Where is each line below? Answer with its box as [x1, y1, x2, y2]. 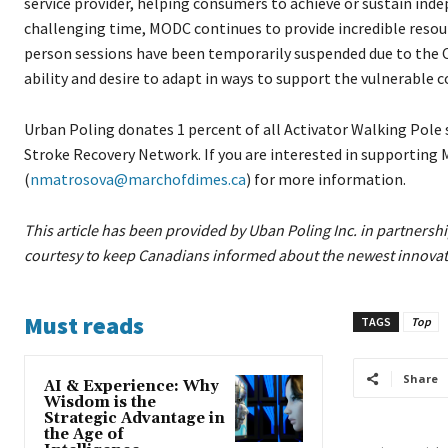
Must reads [24, 310, 144, 342]
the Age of [44, 425, 124, 445]
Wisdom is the [44, 393, 156, 413]
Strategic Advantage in [44, 409, 225, 429]
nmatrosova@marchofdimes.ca [30, 169, 246, 190]
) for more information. [246, 169, 406, 190]
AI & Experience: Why [44, 377, 219, 397]
